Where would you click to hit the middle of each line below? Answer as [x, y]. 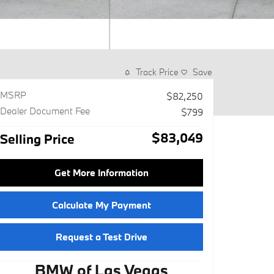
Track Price [157, 72]
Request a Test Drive [102, 237]
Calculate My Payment [102, 205]
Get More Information [102, 173]
